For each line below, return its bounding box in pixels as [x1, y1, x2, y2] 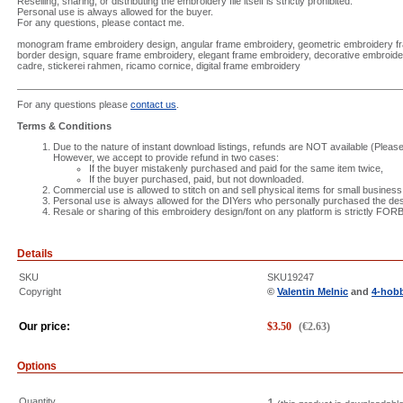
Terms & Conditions [17, 121, 112, 131]
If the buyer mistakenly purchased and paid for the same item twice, [89, 163, 383, 174]
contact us [130, 99, 176, 110]
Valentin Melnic [277, 286, 348, 297]
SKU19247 [267, 272, 314, 282]
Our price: [19, 320, 70, 333]
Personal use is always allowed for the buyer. [17, 6, 213, 17]
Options [17, 360, 57, 372]
